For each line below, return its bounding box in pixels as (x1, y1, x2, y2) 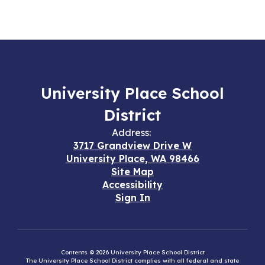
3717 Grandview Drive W (73, 140, 192, 151)
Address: (111, 127, 151, 138)
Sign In (115, 192, 150, 203)
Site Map (111, 166, 154, 177)
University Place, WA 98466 (66, 153, 199, 164)
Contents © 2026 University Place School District (60, 248, 205, 256)
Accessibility (102, 179, 163, 190)
